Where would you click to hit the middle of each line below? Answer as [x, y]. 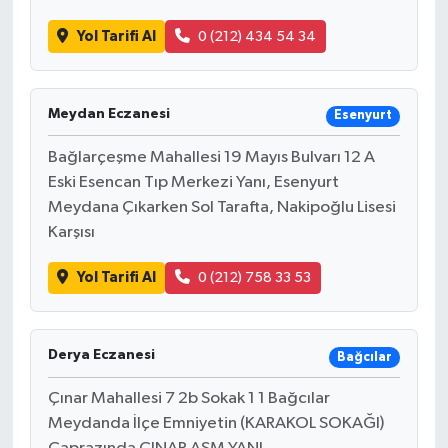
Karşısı [71, 232]
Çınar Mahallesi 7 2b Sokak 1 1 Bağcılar [188, 399]
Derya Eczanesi [101, 355]
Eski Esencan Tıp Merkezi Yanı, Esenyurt [193, 182]
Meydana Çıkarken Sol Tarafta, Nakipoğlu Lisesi [221, 207]
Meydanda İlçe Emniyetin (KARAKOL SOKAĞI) [215, 424]
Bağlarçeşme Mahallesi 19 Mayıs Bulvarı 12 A [211, 157]
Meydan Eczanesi [108, 113]
